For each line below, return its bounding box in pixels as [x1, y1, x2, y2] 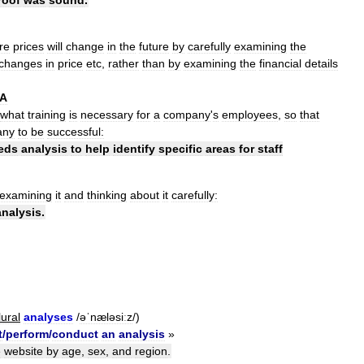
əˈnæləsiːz [80, 310, 132, 323]
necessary [80, 107, 133, 121]
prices [13, 39, 44, 53]
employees [222, 107, 278, 121]
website [4, 344, 43, 357]
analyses [24, 310, 73, 323]
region [135, 344, 167, 357]
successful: [47, 124, 104, 138]
